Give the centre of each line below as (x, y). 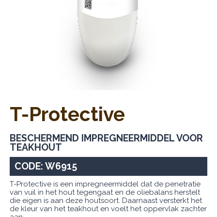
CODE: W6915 (46, 166)
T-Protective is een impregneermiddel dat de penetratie (105, 184)
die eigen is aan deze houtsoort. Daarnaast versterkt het (106, 201)
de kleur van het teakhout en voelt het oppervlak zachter (108, 209)
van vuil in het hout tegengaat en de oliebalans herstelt (105, 193)
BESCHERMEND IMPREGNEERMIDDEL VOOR (106, 139)
